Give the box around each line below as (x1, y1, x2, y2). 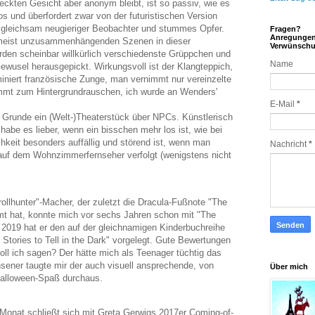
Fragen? (270, 25, 301, 33)
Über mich (270, 262, 308, 271)
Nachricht (270, 139, 309, 149)
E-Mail (270, 99, 297, 109)
